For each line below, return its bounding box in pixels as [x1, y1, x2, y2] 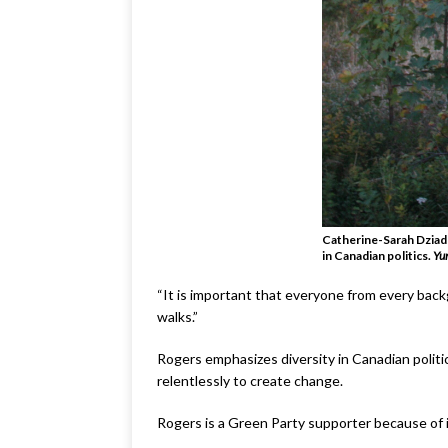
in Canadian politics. [322, 247, 433, 263]
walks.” [157, 307, 198, 325]
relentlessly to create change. [157, 371, 346, 389]
